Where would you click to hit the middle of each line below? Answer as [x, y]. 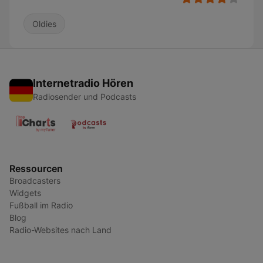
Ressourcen [36, 168]
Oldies [44, 24]
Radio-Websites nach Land [60, 230]
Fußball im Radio [41, 205]
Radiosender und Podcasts [85, 97]
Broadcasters [35, 181]
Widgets [25, 193]
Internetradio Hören [83, 83]
